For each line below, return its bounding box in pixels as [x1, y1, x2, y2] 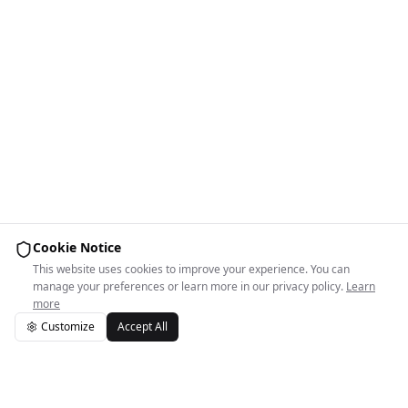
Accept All [117, 319, 168, 334]
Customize [41, 319, 95, 334]
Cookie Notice [33, 239, 121, 256]
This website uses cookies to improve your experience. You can [33, 261, 350, 277]
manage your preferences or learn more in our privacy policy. [33, 279, 343, 294]
